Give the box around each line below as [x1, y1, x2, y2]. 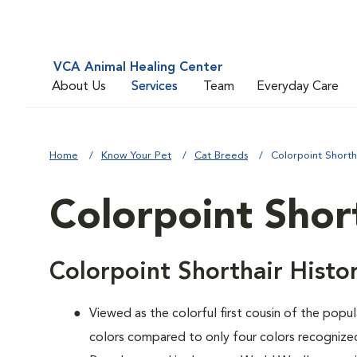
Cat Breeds [194, 151, 248, 161]
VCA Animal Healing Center [53, 61, 223, 74]
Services [131, 80, 178, 93]
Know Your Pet [101, 151, 171, 161]
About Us [52, 80, 106, 93]
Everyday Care [257, 80, 339, 93]
